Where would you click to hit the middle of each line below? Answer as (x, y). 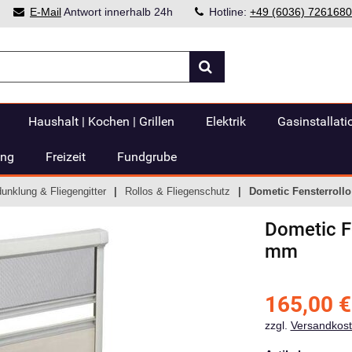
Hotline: (229, 12)
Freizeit (66, 157)
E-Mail (46, 12)
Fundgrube (147, 157)
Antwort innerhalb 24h (117, 12)
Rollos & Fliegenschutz (178, 191)
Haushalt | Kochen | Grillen (101, 121)
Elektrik (226, 121)
